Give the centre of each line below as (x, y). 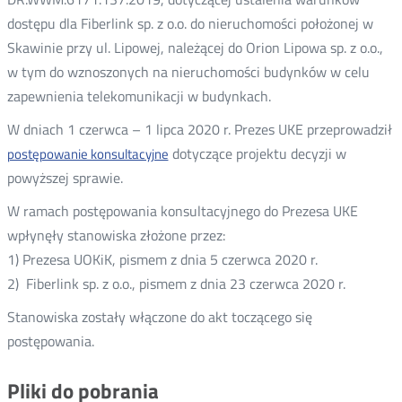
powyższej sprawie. (65, 178)
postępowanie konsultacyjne (87, 154)
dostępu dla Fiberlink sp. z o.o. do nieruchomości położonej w (190, 23)
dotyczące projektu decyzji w (257, 153)
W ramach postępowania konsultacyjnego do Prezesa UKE (182, 211)
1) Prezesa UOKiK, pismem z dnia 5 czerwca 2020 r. (162, 259)
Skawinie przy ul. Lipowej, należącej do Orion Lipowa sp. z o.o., (195, 48)
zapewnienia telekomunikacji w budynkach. (139, 96)
